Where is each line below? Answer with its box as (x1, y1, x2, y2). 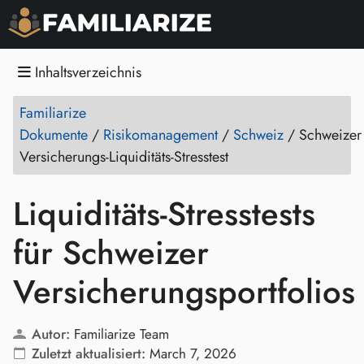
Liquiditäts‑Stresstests (13, 190, 315, 237)
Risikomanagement (103, 124, 218, 145)
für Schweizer (13, 229, 209, 276)
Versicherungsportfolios (13, 268, 355, 315)
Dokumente (19, 124, 88, 145)
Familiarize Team (73, 324, 169, 344)
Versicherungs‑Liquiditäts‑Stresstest (19, 146, 228, 167)
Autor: (31, 324, 70, 344)
